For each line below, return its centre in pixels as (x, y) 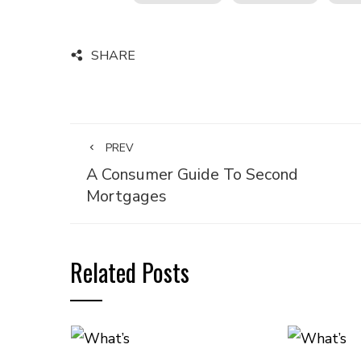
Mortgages (127, 196)
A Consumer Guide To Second (192, 174)
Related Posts (130, 272)
